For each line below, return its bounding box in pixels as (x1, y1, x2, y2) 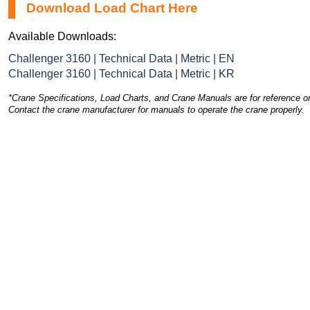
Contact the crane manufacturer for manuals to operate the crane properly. (8, 104, 304, 115)
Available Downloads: (8, 30, 116, 42)
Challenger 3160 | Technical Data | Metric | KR (8, 67, 235, 80)
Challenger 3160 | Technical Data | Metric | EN (8, 52, 235, 64)
